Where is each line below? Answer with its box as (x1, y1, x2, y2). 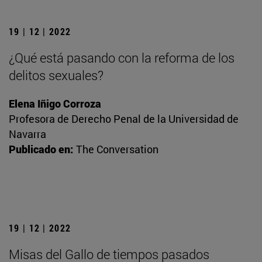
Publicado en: (9, 142, 73, 157)
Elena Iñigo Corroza (9, 96, 101, 111)
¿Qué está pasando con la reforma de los (9, 49, 235, 67)
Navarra (9, 127, 46, 142)
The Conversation (76, 142, 158, 157)
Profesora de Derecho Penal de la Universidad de (9, 112, 239, 126)
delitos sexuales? (9, 67, 104, 84)
